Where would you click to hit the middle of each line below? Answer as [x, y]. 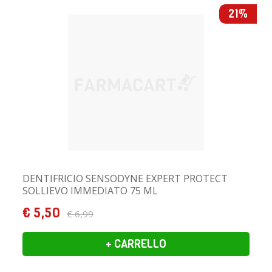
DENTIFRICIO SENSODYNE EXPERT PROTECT [125, 178]
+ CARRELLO [136, 244]
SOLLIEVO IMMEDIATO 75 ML [90, 190]
